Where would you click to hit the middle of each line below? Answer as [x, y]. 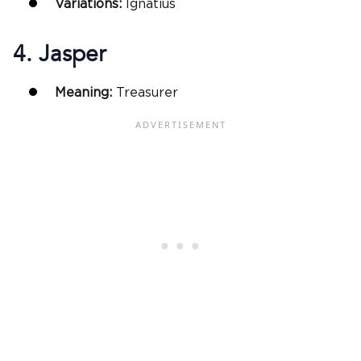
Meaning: [85, 93]
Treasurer [147, 93]
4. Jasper [59, 54]
